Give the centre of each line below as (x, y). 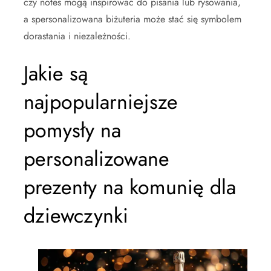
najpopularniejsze (101, 102)
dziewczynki (76, 216)
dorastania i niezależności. (77, 36)
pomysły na (72, 130)
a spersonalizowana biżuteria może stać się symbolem (132, 19)
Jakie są (56, 73)
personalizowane (96, 159)
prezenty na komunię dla (130, 187)
